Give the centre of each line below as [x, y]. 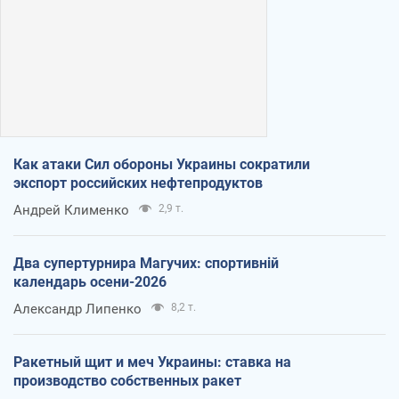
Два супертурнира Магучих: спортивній [146, 263]
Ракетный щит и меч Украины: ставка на [152, 362]
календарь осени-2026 [90, 281]
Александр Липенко [77, 309]
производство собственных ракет [127, 380]
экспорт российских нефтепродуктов [138, 183]
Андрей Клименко [71, 210]
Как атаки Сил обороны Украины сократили [162, 164]
